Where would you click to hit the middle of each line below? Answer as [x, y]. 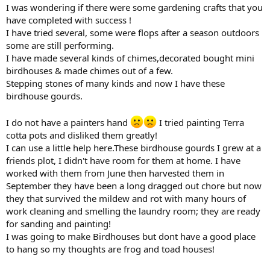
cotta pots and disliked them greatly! [82, 135]
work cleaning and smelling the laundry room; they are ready [133, 211]
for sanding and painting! [58, 223]
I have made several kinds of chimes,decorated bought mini [130, 58]
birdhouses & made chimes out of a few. [89, 70]
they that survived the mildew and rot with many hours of [126, 198]
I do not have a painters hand [68, 122]
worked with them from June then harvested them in [115, 173]
